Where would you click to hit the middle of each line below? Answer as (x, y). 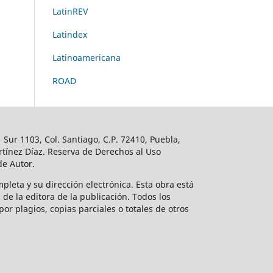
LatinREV (70, 11)
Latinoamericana (87, 57)
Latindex (70, 34)
